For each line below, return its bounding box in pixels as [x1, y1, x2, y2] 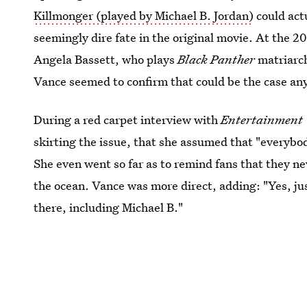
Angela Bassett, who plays [34, 51, 178, 67]
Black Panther [177, 51, 256, 67]
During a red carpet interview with [34, 111, 221, 127]
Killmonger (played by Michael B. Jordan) [34, 7, 254, 23]
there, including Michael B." [34, 199, 184, 215]
